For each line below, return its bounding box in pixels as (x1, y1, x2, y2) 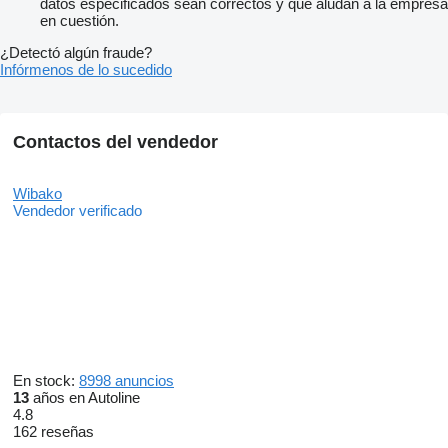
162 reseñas (13, 423, 94, 441)
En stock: (13, 372, 79, 390)
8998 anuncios (79, 372, 174, 390)
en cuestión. (40, 12, 119, 30)
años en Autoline (29, 389, 140, 407)
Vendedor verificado (13, 202, 142, 220)
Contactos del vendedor (13, 132, 218, 153)
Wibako (13, 185, 62, 203)
